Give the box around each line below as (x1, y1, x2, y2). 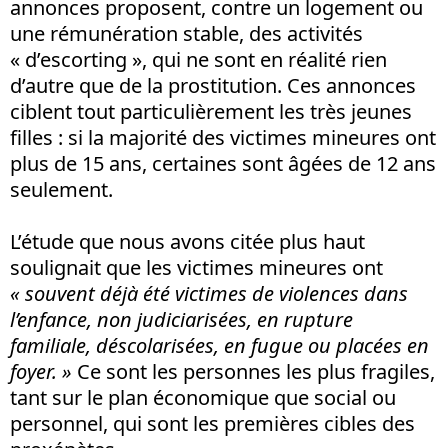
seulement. (10, 175, 118, 203)
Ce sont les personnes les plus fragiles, (72, 357, 435, 385)
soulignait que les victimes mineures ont (10, 253, 383, 281)
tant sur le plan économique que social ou (10, 383, 396, 411)
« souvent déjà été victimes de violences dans (10, 279, 408, 307)
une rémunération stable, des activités (10, 19, 363, 47)
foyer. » (10, 357, 72, 385)
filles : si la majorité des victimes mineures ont (10, 123, 436, 151)
